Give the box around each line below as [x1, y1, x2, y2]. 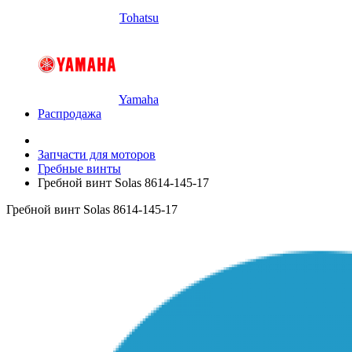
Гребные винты [38, 162, 121, 175]
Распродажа [38, 107, 101, 120]
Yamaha [119, 93, 159, 106]
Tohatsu [119, 11, 159, 24]
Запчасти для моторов [38, 148, 156, 161]
